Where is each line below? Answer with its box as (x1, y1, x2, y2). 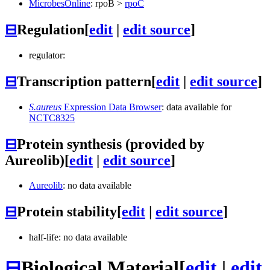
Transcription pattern (17, 73, 151, 89)
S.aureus (29, 101, 61, 112)
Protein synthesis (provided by (17, 136, 204, 152)
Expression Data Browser (61, 101, 162, 112)
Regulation (17, 21, 84, 37)
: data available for (162, 101, 231, 112)
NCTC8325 (29, 112, 75, 123)
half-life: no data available (29, 232, 127, 243)
